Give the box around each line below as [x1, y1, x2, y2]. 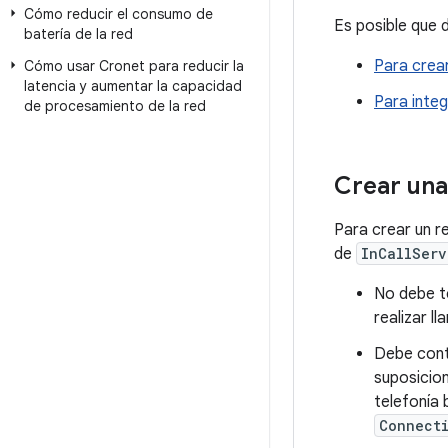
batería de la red [24, 25, 133, 43]
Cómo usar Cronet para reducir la [24, 57, 244, 75]
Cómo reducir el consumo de [24, 5, 213, 23]
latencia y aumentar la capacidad [24, 77, 242, 95]
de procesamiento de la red [24, 97, 206, 115]
